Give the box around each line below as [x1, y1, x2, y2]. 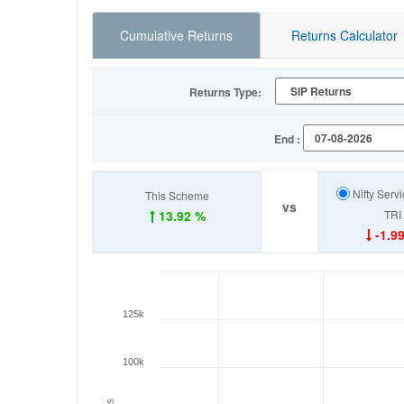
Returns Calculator [290, 26, 398, 44]
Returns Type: [188, 84, 262, 100]
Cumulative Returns [119, 26, 233, 44]
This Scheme [145, 187, 209, 203]
